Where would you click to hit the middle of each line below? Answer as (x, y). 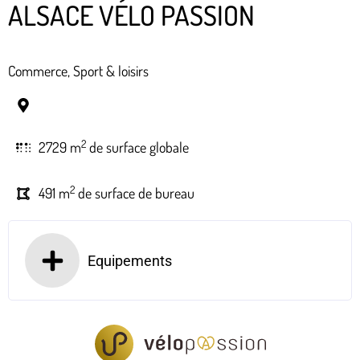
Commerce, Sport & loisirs (78, 71)
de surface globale (137, 147)
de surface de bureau (135, 193)
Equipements (130, 260)
